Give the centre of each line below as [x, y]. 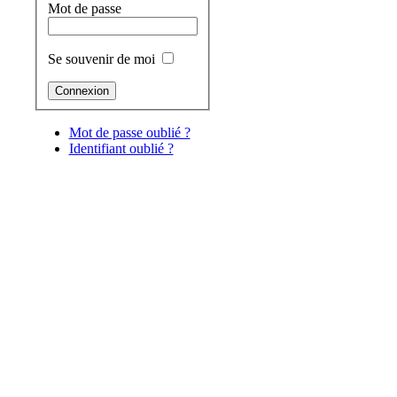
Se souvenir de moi [101, 58]
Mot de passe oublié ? [129, 132]
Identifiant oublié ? [121, 148]
